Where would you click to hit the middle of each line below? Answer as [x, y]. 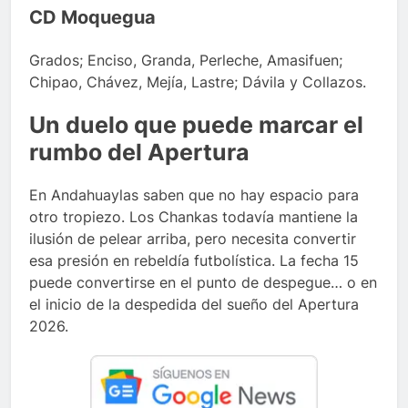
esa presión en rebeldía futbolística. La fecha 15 [194, 261]
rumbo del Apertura [139, 153]
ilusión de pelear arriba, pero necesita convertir [193, 239]
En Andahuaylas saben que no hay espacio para [194, 195]
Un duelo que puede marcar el [196, 125]
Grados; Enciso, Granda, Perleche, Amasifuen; [186, 61]
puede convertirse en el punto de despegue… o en [203, 283]
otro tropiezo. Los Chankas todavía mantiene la [194, 217]
